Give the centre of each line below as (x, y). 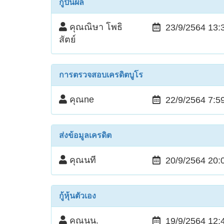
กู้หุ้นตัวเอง (77, 195)
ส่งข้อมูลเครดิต (85, 135)
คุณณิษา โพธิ (95, 27)
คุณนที (81, 160)
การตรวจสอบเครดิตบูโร (101, 74)
